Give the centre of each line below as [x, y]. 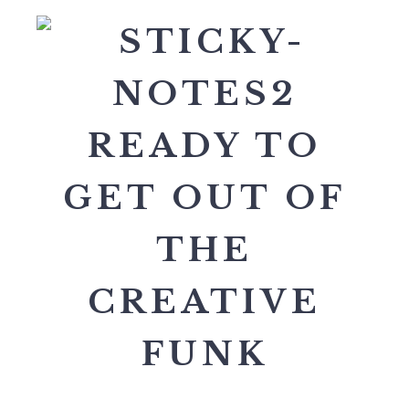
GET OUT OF [204, 198]
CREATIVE [204, 302]
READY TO [204, 146]
